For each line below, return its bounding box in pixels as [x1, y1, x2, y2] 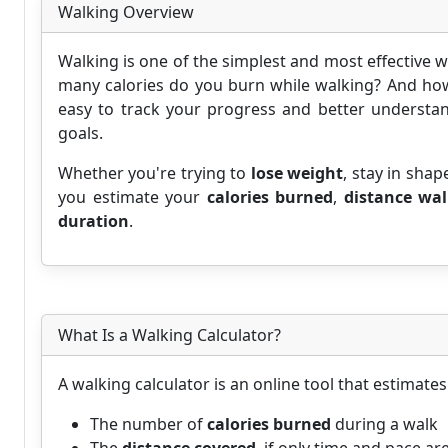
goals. [58, 122, 103, 144]
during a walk [331, 413, 438, 435]
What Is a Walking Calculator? [58, 324, 281, 346]
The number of [90, 413, 207, 435]
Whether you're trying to [58, 162, 251, 184]
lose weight [250, 162, 344, 184]
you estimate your [58, 186, 207, 208]
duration [58, 210, 129, 232]
